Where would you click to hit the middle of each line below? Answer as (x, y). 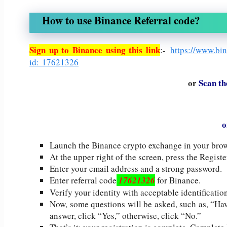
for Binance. (178, 180)
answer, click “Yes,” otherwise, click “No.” (125, 215)
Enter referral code (83, 180)
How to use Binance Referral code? (121, 20)
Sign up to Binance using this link (95, 50)
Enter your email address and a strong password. (136, 168)
